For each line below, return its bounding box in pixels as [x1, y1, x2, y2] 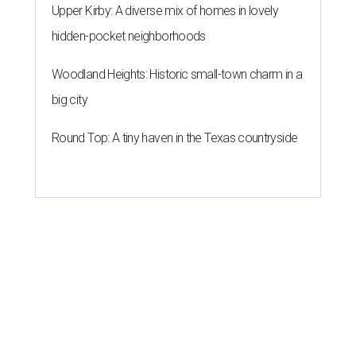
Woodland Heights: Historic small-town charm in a [52, 67, 303, 83]
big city [52, 92, 87, 108]
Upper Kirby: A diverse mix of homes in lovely [52, 3, 279, 19]
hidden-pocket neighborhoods [52, 29, 206, 44]
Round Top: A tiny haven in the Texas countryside [52, 130, 298, 146]
